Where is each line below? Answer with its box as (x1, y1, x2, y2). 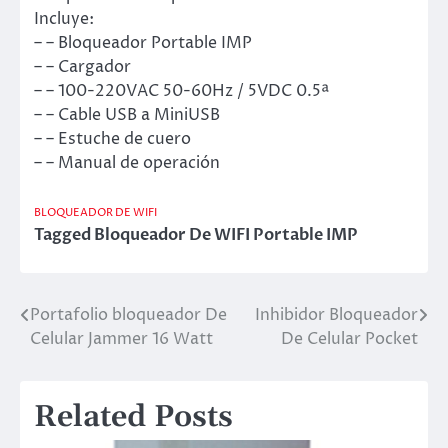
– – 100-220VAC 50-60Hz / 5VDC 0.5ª (34, 80, 330, 103)
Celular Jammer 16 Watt (30, 328, 213, 351)
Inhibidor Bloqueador (255, 304, 418, 327)
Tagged (34, 224, 94, 247)
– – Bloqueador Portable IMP (34, 32, 252, 55)
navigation (19, 341, 150, 372)
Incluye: (34, 8, 94, 31)
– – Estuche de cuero (34, 128, 191, 151)
